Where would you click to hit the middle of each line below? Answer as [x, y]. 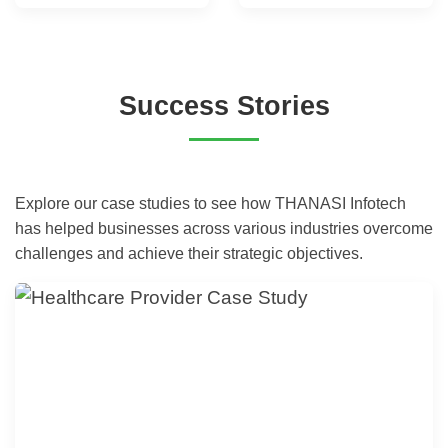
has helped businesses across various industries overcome [224, 228]
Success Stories [224, 105]
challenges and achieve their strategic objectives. [189, 253]
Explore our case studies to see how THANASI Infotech [210, 203]
